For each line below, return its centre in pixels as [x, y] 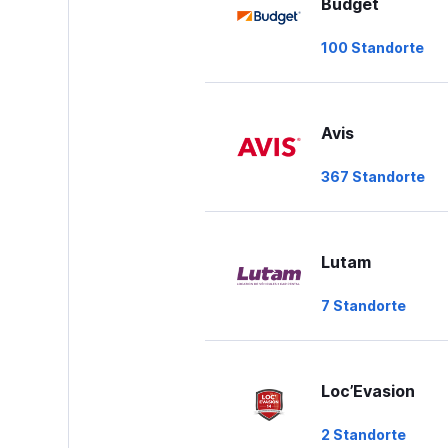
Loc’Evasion [367, 391]
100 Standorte [372, 47]
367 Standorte [372, 176]
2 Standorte [363, 434]
